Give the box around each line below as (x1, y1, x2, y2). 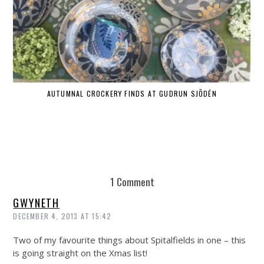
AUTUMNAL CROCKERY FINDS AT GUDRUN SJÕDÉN (47, 88, 217, 99)
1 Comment (110, 173, 154, 189)
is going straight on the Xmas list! (13, 246, 148, 259)
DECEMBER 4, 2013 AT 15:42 (13, 210, 112, 221)
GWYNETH (13, 194, 60, 210)
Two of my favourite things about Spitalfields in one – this (13, 233, 246, 246)
